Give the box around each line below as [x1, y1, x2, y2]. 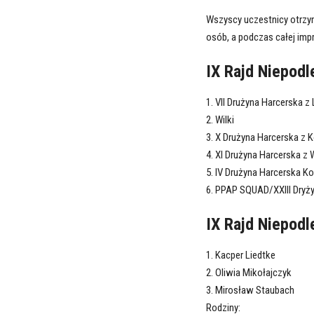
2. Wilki [205, 114, 234, 127]
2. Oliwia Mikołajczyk [205, 266, 292, 280]
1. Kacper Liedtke [205, 249, 275, 262]
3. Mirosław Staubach [205, 284, 294, 297]
